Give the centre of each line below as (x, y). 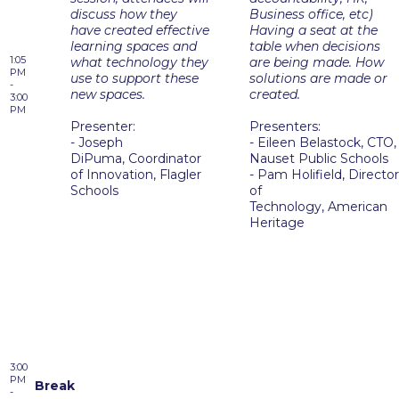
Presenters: (285, 126)
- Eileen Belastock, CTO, (323, 142)
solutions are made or (318, 78)
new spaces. (110, 94)
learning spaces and (134, 46)
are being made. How (317, 62)
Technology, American (318, 207)
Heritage (277, 223)
